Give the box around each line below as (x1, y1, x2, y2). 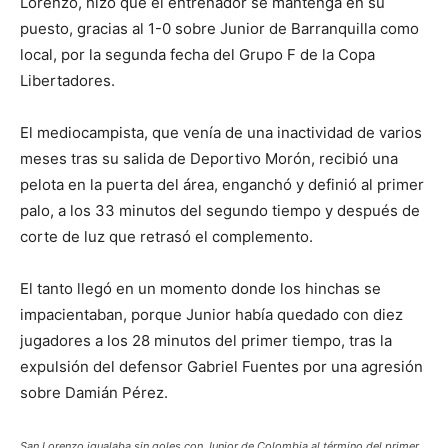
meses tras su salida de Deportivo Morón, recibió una (20, 149, 398, 168)
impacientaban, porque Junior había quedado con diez (20, 305, 403, 324)
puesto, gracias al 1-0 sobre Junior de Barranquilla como (20, 19, 419, 38)
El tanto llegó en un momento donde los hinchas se (20, 279, 381, 298)
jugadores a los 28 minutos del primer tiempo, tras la (20, 331, 392, 350)
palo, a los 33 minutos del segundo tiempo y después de (20, 201, 420, 220)
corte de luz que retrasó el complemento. (20, 227, 313, 246)
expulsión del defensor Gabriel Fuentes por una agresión (20, 357, 423, 376)
